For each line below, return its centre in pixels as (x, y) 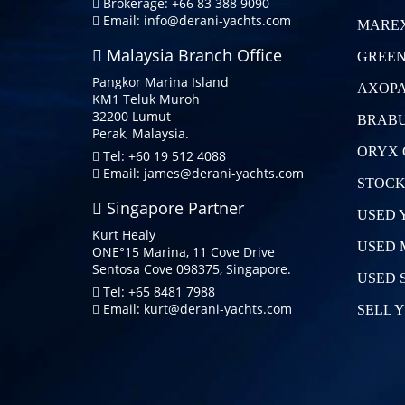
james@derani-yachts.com (224, 173)
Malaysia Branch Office (192, 55)
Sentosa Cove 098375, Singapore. (192, 268)
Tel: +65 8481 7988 (157, 291)
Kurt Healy (124, 234)
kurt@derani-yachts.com (218, 308)
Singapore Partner (173, 207)
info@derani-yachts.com (217, 20)
